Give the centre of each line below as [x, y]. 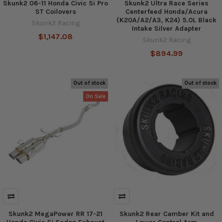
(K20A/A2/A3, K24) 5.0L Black [166, 20]
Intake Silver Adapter [166, 28]
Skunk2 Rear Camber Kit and [166, 214]
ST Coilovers [55, 11]
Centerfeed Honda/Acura [166, 11]
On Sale [96, 96]
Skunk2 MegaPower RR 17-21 [55, 214]
